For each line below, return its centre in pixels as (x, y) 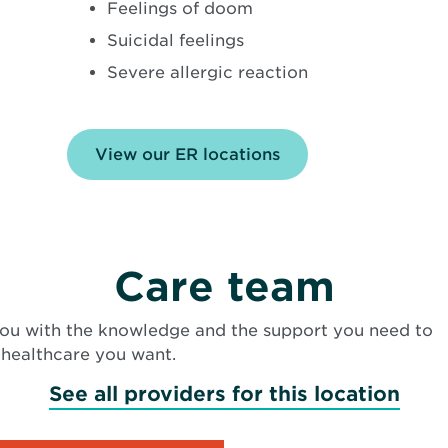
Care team (224, 287)
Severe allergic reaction (208, 73)
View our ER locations (188, 155)
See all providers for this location (224, 394)
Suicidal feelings (176, 41)
